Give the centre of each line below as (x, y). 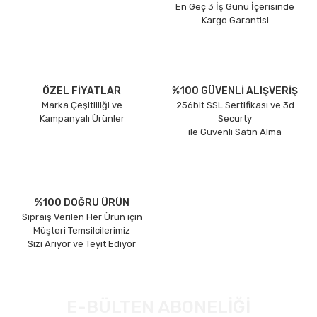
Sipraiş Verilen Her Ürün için (82, 217)
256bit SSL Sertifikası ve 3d (235, 105)
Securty (235, 119)
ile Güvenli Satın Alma (235, 132)
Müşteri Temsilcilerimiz (82, 230)
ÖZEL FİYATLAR (82, 91)
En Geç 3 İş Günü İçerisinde (235, 7)
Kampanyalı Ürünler (82, 119)
